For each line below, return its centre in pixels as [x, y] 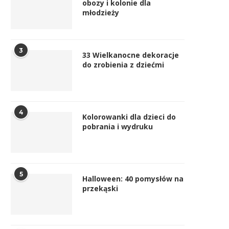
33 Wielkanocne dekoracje [131, 55]
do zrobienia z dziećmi [123, 65]
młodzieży [101, 13]
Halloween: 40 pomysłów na [133, 179]
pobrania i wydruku [118, 127]
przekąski [100, 189]
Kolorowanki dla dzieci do [129, 117]
